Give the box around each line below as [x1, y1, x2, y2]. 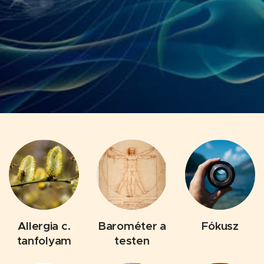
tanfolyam [16, 233, 72, 248]
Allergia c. [18, 219, 71, 233]
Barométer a [98, 219, 166, 233]
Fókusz [201, 219, 239, 233]
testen [114, 233, 150, 248]
